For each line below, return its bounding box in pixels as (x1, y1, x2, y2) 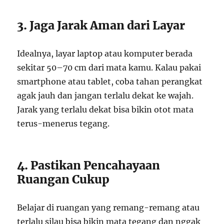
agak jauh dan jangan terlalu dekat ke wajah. (17, 90, 194, 101)
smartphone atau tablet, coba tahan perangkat (17, 76, 203, 87)
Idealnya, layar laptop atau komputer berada (17, 48, 193, 59)
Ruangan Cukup (17, 172, 110, 187)
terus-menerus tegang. (17, 118, 110, 129)
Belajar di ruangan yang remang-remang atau (17, 202, 200, 213)
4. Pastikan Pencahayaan (17, 158, 160, 173)
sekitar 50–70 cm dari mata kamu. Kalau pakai (17, 62, 201, 73)
